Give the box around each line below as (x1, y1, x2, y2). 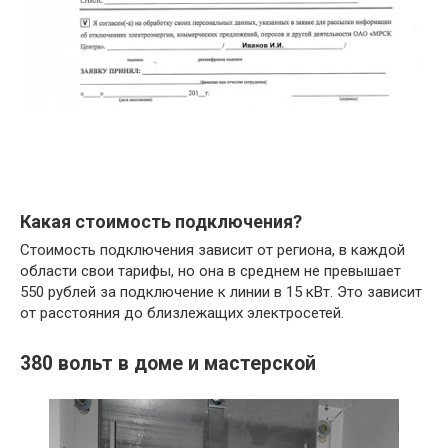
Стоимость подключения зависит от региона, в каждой (20, 240, 405, 259)
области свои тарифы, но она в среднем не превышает (20, 261, 401, 280)
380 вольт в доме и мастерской (20, 351, 316, 375)
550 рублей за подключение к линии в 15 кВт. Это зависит (20, 282, 422, 301)
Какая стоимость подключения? (20, 210, 302, 232)
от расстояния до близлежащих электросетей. (20, 303, 344, 322)
